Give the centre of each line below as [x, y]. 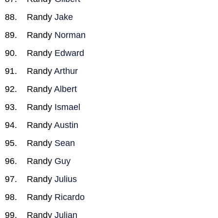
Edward [69, 53]
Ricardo [70, 197]
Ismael [67, 107]
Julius [66, 179]
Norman [70, 35]
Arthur [66, 71]
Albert [65, 89]
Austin [66, 125]
